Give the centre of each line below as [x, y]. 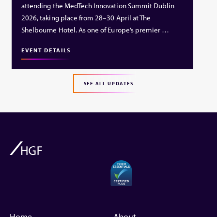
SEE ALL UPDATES [108, 83]
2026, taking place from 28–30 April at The [86, 17]
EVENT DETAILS [46, 50]
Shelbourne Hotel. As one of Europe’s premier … [95, 30]
